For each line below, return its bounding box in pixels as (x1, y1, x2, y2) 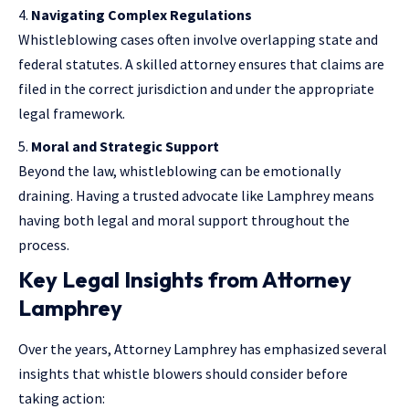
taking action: (18, 388, 105, 407)
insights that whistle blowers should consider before (18, 363, 348, 383)
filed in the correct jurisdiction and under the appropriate (18, 79, 374, 98)
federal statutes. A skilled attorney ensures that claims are (18, 54, 384, 73)
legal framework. (18, 103, 125, 122)
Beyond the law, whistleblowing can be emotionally (18, 161, 341, 180)
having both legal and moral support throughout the (18, 210, 350, 229)
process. (18, 235, 69, 254)
